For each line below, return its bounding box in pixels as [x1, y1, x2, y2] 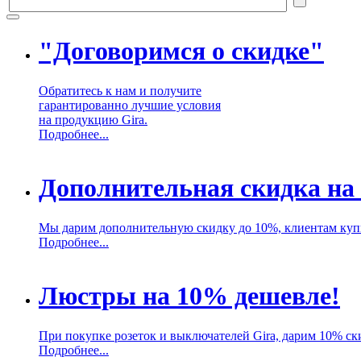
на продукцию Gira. [39, 112, 147, 127]
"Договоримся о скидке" [39, 36, 324, 66]
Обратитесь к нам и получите [39, 83, 201, 98]
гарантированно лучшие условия [39, 98, 221, 112]
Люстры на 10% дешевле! [39, 281, 340, 311]
